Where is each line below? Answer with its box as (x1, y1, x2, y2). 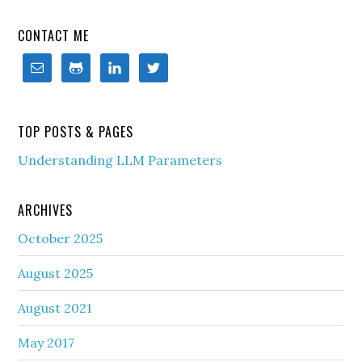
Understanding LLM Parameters (18, 152, 223, 168)
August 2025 (18, 265, 94, 281)
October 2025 (18, 230, 103, 246)
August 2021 (18, 300, 93, 316)
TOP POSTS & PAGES (18, 122, 134, 141)
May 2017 (18, 335, 75, 351)
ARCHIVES (18, 200, 74, 220)
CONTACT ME (18, 26, 90, 45)
